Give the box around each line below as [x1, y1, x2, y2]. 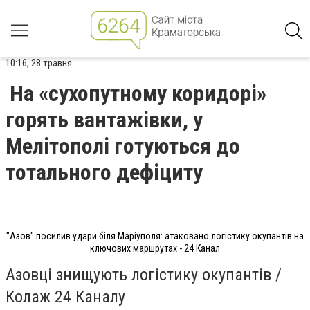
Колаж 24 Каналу [6, 286, 125, 307]
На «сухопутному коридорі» [10, 80, 266, 107]
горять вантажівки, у [6, 107, 203, 133]
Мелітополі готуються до [6, 133, 240, 159]
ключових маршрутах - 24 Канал [90, 243, 220, 254]
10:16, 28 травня [6, 57, 72, 69]
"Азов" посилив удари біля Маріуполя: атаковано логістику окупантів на [6, 230, 304, 241]
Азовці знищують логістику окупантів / [6, 264, 282, 284]
